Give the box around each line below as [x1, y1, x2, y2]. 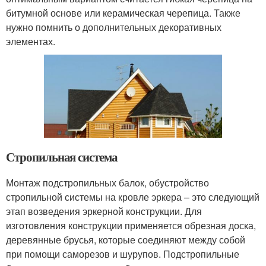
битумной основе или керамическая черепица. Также [6, 6, 240, 20]
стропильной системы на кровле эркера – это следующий [6, 189, 259, 204]
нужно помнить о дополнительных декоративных [6, 20, 221, 34]
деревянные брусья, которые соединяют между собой [6, 232, 245, 246]
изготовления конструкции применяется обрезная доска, [6, 218, 256, 232]
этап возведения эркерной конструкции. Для [6, 204, 202, 218]
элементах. [6, 34, 55, 49]
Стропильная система [6, 147, 118, 166]
